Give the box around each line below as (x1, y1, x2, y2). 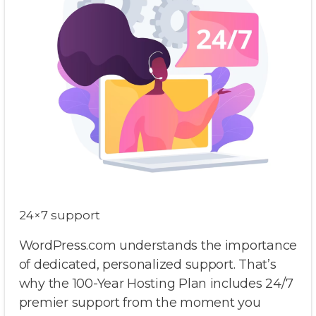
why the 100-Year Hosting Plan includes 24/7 (18, 275, 293, 291)
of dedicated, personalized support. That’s (18, 256, 276, 272)
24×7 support (18, 207, 100, 222)
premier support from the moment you (18, 294, 261, 310)
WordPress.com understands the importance (18, 237, 298, 253)
